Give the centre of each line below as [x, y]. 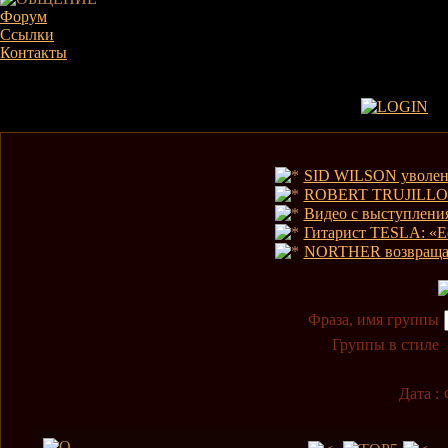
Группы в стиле [385, 344]
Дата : [418, 393]
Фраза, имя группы [373, 319]
